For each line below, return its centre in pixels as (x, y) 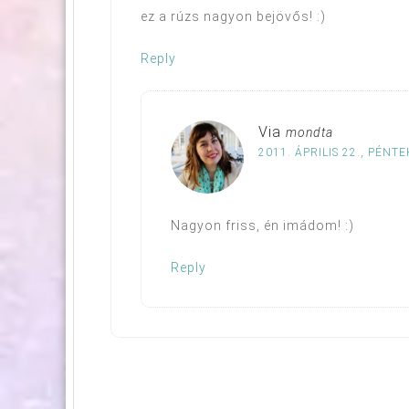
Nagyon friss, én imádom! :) (262, 225)
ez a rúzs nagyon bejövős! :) (233, 16)
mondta (309, 132)
